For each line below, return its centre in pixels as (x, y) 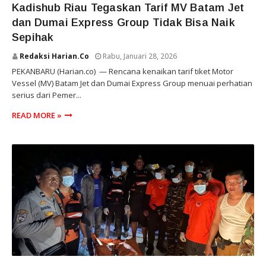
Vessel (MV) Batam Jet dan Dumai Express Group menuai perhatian (132, 83)
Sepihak (33, 37)
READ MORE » (37, 115)
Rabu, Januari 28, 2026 (140, 56)
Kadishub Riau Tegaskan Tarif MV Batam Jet (128, 8)
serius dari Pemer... (47, 95)
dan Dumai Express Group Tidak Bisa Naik (123, 23)
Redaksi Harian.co (54, 56)
